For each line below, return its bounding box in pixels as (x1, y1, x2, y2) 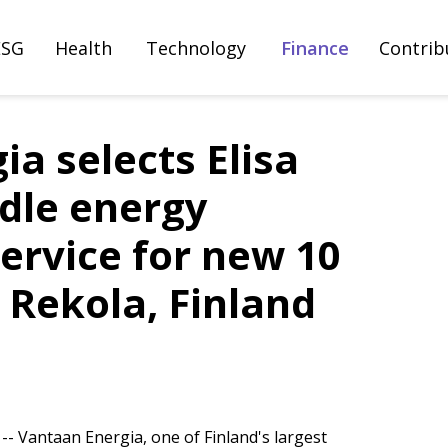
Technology (146, 36, 247, 60)
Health (55, 36, 113, 60)
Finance (281, 36, 350, 60)
